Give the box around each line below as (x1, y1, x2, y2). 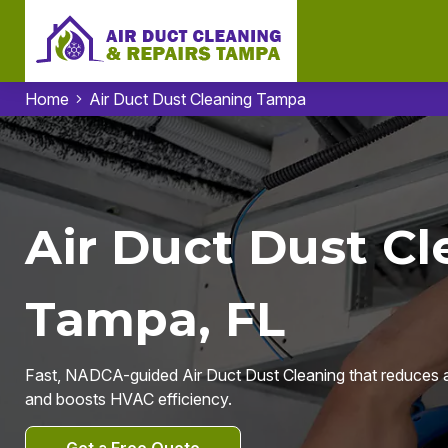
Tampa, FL (24, 290, 285, 348)
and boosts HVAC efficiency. (24, 389, 232, 409)
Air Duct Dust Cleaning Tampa (88, 89, 306, 109)
